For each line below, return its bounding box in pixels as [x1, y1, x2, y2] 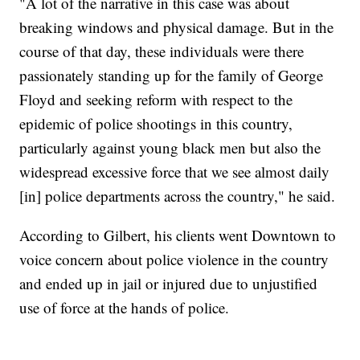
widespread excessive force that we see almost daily [19, 161, 330, 182]
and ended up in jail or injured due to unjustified [19, 272, 318, 293]
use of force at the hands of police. [19, 297, 230, 317]
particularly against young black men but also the [19, 137, 321, 157]
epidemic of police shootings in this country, [19, 112, 293, 133]
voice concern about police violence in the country [19, 248, 329, 269]
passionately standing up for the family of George [19, 64, 324, 85]
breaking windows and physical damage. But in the [19, 16, 334, 37]
